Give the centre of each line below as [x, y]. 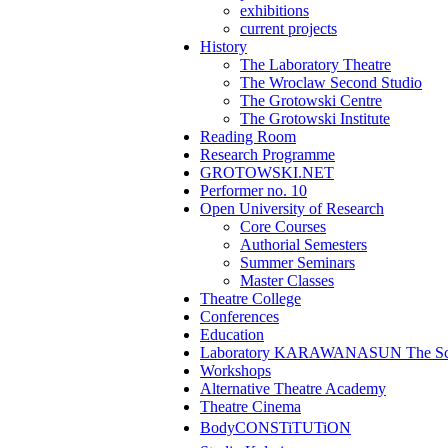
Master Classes [287, 280]
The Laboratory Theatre [315, 64]
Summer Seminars [297, 262]
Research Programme [267, 154]
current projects [288, 28]
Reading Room [248, 136]
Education [232, 334]
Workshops [235, 370]
